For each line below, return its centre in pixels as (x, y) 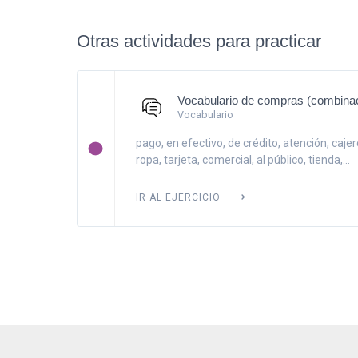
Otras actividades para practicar (199, 42)
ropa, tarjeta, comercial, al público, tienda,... (243, 159)
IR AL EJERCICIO (179, 195)
